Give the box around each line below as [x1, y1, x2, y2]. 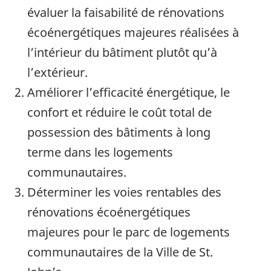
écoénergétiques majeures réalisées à [27, 24, 239, 41]
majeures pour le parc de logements [27, 224, 230, 241]
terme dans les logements [27, 144, 173, 161]
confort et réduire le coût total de [27, 104, 212, 121]
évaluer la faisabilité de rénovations [27, 4, 224, 21]
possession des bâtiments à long [27, 124, 211, 141]
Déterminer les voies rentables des [27, 184, 221, 201]
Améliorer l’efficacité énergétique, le [27, 84, 230, 101]
